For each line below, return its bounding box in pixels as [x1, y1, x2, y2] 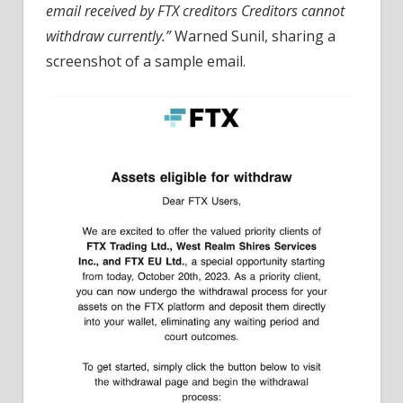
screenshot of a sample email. [46, 50, 246, 71]
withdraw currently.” [46, 25, 171, 46]
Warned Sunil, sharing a [171, 25, 336, 46]
